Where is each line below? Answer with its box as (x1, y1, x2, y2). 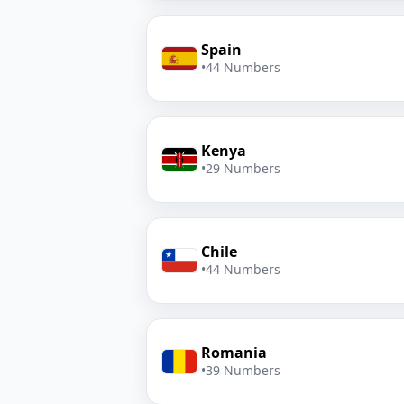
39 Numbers (206, 362, 280, 379)
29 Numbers (206, 160, 280, 177)
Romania (201, 343, 267, 363)
